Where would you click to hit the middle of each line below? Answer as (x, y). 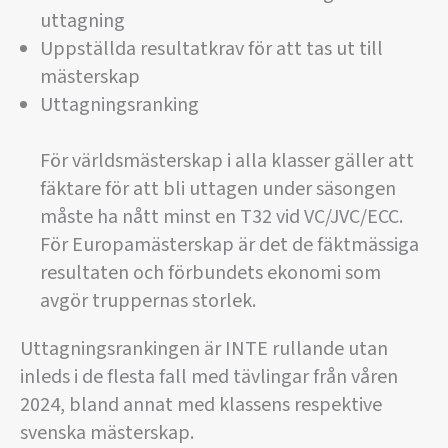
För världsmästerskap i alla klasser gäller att (227, 161)
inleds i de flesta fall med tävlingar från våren (209, 377)
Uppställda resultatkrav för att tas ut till (211, 49)
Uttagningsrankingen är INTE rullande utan (204, 349)
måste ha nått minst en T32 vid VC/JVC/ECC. (221, 217)
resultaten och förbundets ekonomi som (210, 273)
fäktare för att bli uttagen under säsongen (218, 189)
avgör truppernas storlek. (148, 301)
